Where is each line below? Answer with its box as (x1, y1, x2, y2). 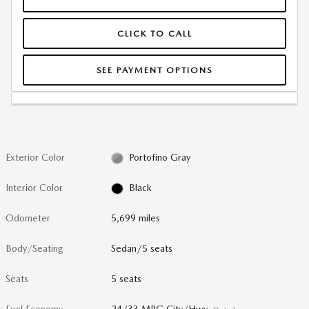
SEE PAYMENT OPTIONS (97, 64, 212, 75)
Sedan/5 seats (111, 243, 173, 254)
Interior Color (6, 182, 63, 193)
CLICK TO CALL (117, 28, 192, 39)
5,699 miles (111, 212, 161, 223)
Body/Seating (6, 243, 63, 254)
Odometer (6, 212, 50, 223)
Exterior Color (6, 152, 65, 163)
